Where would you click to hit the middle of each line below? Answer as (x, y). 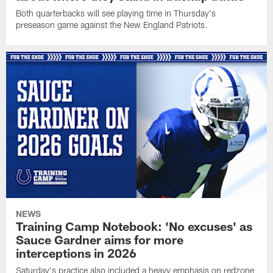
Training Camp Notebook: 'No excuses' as (134, 226)
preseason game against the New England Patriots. (112, 25)
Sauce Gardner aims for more (100, 239)
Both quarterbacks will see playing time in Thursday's (116, 13)
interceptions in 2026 (76, 253)
